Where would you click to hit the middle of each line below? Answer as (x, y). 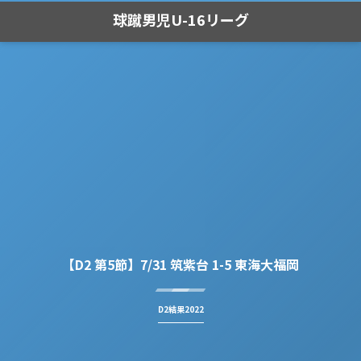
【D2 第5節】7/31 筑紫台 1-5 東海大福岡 (180, 265)
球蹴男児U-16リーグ (180, 19)
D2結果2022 (180, 309)
